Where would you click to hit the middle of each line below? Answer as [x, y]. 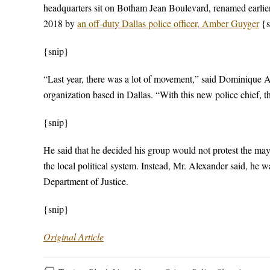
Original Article [74, 237]
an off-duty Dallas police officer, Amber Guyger [168, 23]
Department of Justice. [86, 181]
